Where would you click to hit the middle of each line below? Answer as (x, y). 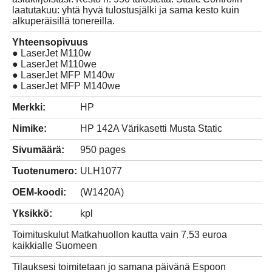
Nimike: (29, 129)
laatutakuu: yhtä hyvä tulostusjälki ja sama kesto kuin (126, 10)
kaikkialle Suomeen (55, 246)
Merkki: (29, 107)
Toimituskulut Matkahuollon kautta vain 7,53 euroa (120, 235)
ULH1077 (101, 171)
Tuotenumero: (45, 171)
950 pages (103, 150)
